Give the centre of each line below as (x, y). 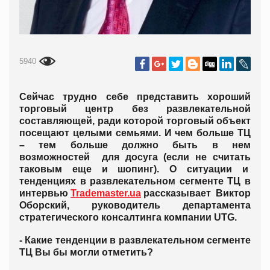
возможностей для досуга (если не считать (135, 157)
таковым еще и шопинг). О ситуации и (135, 169)
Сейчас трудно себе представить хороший (135, 97)
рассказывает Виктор (196, 193)
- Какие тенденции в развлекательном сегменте (135, 240)
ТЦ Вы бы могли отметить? (86, 253)
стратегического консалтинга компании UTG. (128, 218)
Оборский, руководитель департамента (135, 206)
